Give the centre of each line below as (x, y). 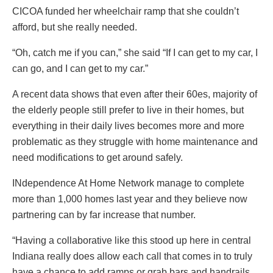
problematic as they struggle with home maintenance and (135, 142)
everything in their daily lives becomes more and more (128, 126)
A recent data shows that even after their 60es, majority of (135, 94)
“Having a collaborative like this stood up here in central (132, 241)
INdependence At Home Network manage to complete (128, 183)
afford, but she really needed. (75, 27)
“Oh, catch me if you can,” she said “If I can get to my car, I (135, 53)
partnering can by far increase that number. (104, 215)
